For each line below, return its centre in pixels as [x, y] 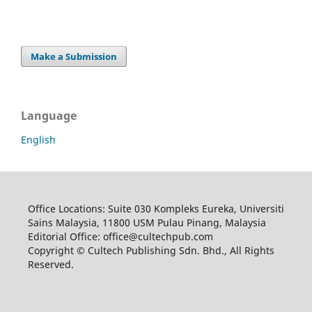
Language [49, 115]
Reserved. [50, 264]
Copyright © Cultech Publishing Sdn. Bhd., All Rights [151, 250]
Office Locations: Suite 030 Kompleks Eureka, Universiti [156, 208]
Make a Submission [74, 56]
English [38, 139]
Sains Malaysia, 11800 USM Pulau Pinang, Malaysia [147, 222]
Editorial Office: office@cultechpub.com [120, 236]
